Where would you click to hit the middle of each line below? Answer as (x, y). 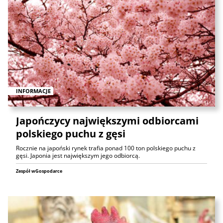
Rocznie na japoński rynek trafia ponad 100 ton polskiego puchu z (106, 148)
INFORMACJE (33, 91)
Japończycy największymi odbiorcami (107, 120)
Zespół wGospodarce (39, 171)
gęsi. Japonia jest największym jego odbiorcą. (78, 155)
